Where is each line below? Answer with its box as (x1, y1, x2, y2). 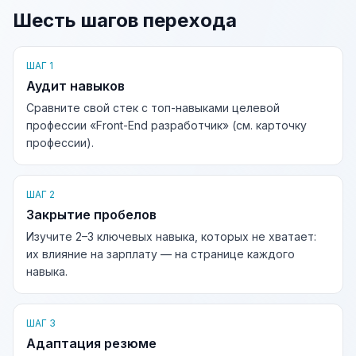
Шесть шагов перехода (13, 9, 237, 32)
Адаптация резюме (26, 335, 157, 351)
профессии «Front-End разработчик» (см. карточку (26, 118, 307, 132)
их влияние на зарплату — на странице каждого (26, 247, 295, 261)
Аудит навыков (26, 78, 125, 94)
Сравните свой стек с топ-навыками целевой (26, 101, 280, 114)
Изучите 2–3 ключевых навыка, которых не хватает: (26, 230, 316, 243)
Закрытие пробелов (26, 207, 157, 222)
